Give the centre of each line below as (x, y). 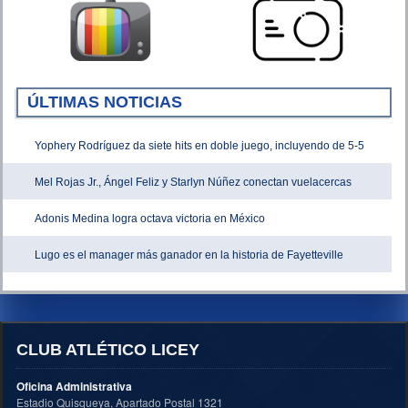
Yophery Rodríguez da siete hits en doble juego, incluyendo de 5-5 (199, 145)
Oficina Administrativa (74, 386)
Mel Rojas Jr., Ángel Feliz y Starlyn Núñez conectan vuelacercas (193, 182)
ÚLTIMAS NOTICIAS (105, 102)
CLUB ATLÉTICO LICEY (108, 349)
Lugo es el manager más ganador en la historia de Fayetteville (189, 255)
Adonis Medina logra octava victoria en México (150, 218)
